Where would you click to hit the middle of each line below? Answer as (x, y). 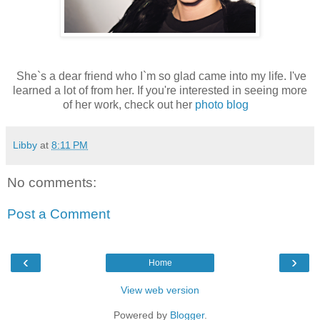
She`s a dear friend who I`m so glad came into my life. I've (160, 76)
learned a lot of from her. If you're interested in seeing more (160, 91)
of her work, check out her (129, 105)
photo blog (222, 105)
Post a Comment (59, 214)
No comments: (52, 183)
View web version (160, 290)
